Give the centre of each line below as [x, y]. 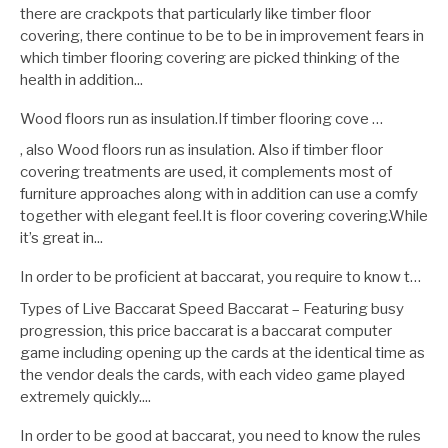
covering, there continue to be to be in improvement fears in [222, 35]
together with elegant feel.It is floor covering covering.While [224, 216]
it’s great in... [61, 238]
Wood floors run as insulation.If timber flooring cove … [201, 118]
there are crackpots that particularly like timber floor [195, 13]
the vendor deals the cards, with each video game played [212, 374]
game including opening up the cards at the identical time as [222, 352]
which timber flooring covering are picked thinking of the [210, 57]
